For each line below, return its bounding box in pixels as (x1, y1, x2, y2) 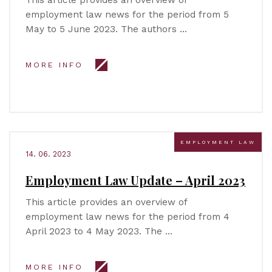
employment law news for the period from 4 (25, 211, 229, 222)
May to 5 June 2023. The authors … (25, 24, 187, 35)
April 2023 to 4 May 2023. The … (25, 226, 172, 237)
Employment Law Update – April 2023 (25, 172, 245, 188)
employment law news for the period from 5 (25, 9, 229, 20)
